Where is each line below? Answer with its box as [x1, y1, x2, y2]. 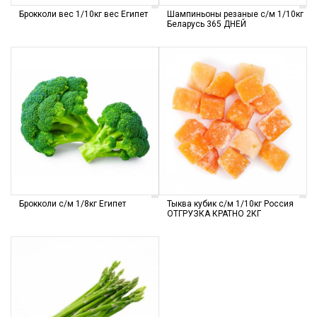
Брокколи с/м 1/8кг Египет [19, 199, 126, 209]
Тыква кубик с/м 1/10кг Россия [167, 199, 294, 209]
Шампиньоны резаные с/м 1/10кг [167, 9, 304, 19]
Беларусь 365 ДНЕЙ [167, 19, 246, 29]
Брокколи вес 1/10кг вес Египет [19, 9, 148, 19]
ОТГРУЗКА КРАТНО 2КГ [167, 209, 261, 219]
